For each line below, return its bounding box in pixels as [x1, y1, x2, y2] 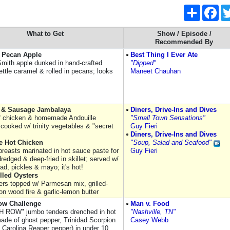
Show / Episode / [157, 30, 212, 37]
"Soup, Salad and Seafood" [130, 139, 212, 146]
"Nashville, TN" [130, 208, 176, 216]
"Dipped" [130, 59, 156, 67]
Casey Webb [130, 216, 168, 224]
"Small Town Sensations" [130, 114, 205, 122]
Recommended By [155, 38, 213, 46]
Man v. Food [130, 200, 169, 207]
